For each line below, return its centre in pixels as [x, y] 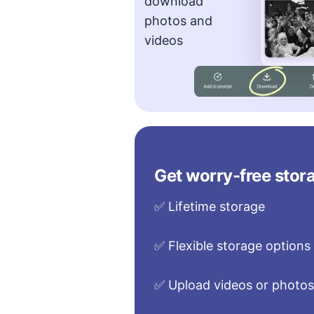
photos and [179, 21]
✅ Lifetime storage [210, 206]
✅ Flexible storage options [233, 246]
